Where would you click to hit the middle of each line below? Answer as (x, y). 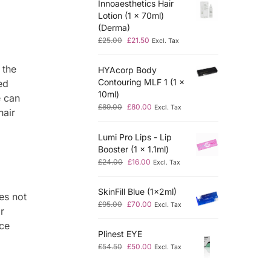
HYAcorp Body (128, 70)
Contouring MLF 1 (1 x (142, 82)
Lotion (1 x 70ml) (131, 15)
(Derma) (114, 27)
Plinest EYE (120, 234)
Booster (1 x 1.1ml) (134, 149)
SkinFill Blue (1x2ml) (138, 191)
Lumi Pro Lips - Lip (135, 137)
